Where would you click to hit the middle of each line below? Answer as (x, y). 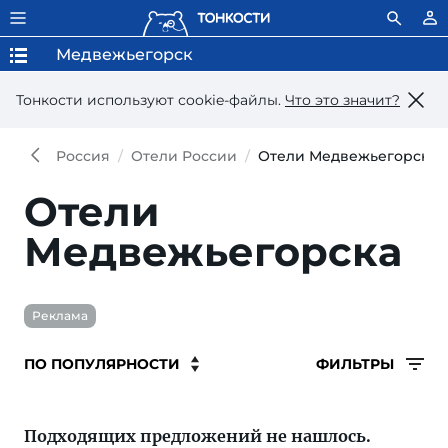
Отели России (184, 156)
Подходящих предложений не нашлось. (197, 436)
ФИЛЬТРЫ (357, 364)
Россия (83, 156)
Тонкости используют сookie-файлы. (150, 99)
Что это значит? (342, 99)
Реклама (60, 315)
